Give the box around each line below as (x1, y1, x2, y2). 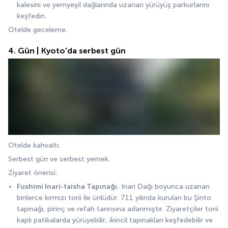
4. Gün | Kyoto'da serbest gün (8, 45, 126, 55)
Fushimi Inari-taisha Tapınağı (17, 182, 117, 191)
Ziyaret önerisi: (8, 168, 58, 177)
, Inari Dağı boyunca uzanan (117, 182, 210, 191)
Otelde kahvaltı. (8, 140, 62, 150)
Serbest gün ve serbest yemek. (8, 154, 110, 163)
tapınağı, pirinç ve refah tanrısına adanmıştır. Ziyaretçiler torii (17, 204, 218, 213)
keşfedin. (17, 11, 46, 20)
